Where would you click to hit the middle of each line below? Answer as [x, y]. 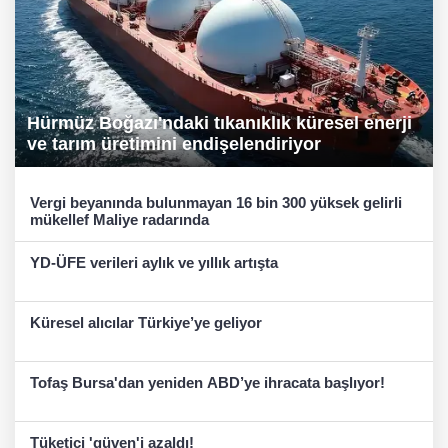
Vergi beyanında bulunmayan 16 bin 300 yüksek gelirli [216, 203]
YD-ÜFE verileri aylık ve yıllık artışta [154, 263]
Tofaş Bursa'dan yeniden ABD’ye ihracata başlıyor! [207, 383]
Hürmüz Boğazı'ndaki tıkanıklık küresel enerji [219, 123]
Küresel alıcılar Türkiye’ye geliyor [146, 323]
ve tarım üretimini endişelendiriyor [174, 144]
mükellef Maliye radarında [119, 220]
